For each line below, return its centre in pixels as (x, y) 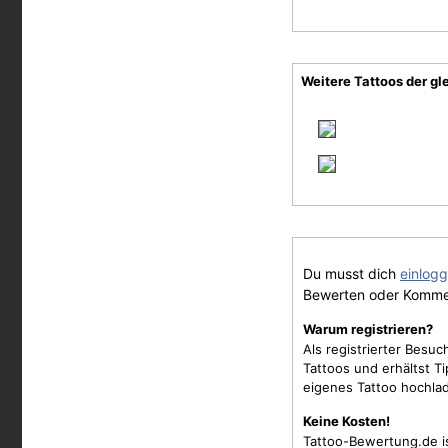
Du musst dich (351, 273)
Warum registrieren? (368, 329)
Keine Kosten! (346, 421)
